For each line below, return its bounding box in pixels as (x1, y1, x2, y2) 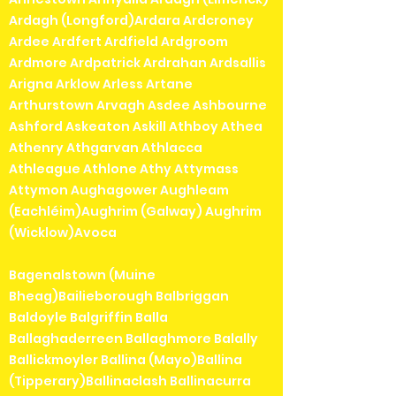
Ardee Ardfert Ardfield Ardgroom (9, 33, 228, 51)
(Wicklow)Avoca (9, 224, 117, 242)
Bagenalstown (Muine (9, 266, 156, 285)
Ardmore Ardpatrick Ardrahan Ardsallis (9, 54, 266, 72)
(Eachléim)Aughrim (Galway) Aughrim (9, 202, 262, 221)
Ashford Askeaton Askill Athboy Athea (9, 118, 263, 136)
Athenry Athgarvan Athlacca (9, 139, 202, 157)
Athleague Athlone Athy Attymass (9, 160, 239, 179)
